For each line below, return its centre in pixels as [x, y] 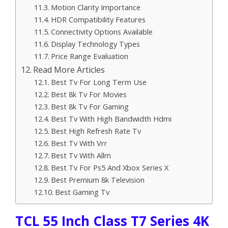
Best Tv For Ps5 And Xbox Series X [109, 167]
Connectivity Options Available [102, 31]
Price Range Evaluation [89, 56]
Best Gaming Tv [82, 192]
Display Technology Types [95, 44]
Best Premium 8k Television [97, 179]
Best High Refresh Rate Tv [96, 131]
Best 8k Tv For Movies [89, 94]
